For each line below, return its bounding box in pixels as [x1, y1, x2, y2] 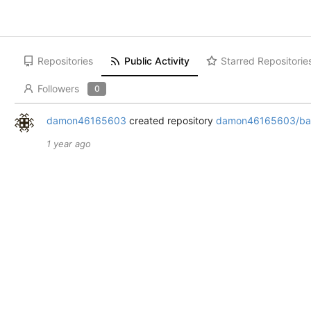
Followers [37, 83, 80, 94]
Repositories [37, 55, 94, 67]
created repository [126, 115, 216, 126]
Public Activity [124, 55, 190, 67]
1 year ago [46, 138, 91, 149]
